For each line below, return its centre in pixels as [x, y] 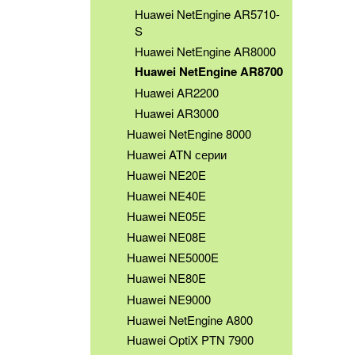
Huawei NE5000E [173, 258]
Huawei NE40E [166, 196]
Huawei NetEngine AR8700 [209, 71]
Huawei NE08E [166, 237]
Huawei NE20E [166, 175]
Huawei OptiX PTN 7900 [190, 340]
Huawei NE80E [166, 278]
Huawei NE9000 [169, 299]
